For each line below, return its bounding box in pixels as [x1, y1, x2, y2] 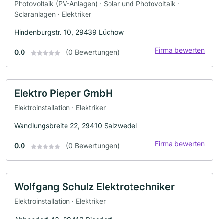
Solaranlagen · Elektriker [14, 9, 91, 18]
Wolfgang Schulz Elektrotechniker [14, 181, 175, 193]
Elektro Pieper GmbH [14, 87, 113, 99]
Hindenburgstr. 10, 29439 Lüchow [14, 27, 124, 36]
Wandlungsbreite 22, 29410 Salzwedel [14, 121, 137, 130]
